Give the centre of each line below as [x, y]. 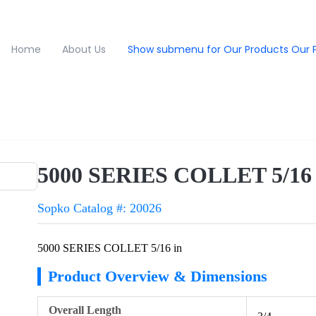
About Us [84, 49]
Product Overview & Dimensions [158, 276]
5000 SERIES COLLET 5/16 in [110, 248]
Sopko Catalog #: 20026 [99, 208]
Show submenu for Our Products [208, 49]
